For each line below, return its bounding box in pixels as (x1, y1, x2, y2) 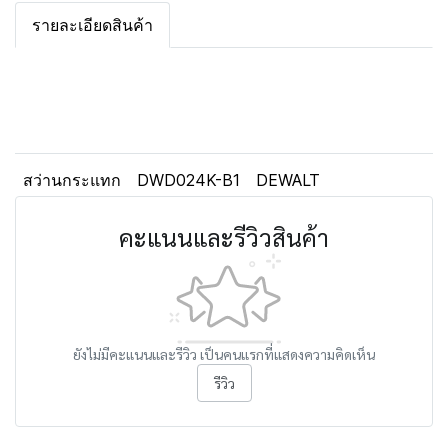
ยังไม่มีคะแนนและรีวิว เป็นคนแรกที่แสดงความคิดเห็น (73, 345, 375, 363)
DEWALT (256, 170, 320, 190)
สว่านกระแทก (23, 170, 121, 190)
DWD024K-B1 (137, 170, 240, 190)
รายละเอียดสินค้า (32, 15, 153, 35)
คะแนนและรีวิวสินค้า (119, 221, 329, 253)
